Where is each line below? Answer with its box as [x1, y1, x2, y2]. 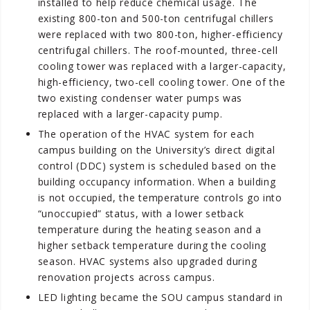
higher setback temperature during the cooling [37, 238, 267, 252]
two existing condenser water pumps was [37, 91, 243, 104]
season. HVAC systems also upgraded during [37, 254, 257, 268]
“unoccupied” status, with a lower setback [37, 206, 244, 220]
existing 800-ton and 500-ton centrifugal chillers [37, 11, 274, 25]
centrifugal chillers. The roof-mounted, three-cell [37, 43, 278, 57]
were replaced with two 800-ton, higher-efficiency [37, 27, 283, 41]
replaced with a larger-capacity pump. [37, 107, 223, 120]
